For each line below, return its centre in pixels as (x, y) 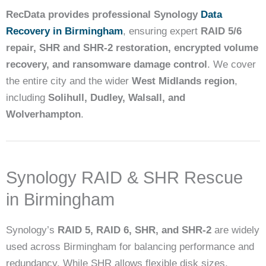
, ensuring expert (162, 31)
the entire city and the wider (69, 81)
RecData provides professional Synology (103, 15)
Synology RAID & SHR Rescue (124, 178)
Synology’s (32, 230)
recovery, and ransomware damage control (107, 65)
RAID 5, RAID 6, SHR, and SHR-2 (134, 230)
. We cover (232, 65)
